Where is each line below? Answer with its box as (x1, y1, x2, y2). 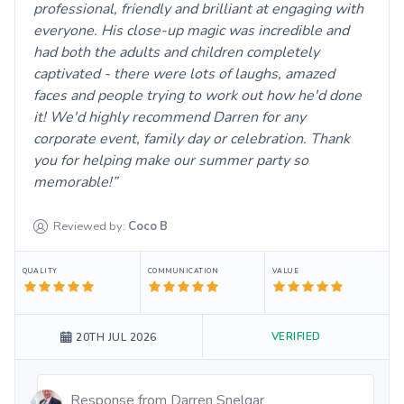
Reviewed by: (53, 217, 126, 234)
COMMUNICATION (147, 265, 219, 276)
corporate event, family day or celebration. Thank (33, 128, 350, 149)
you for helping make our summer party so (33, 150, 308, 170)
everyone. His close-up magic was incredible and (33, 20, 349, 41)
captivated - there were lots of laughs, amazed (33, 63, 335, 84)
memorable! (33, 171, 112, 192)
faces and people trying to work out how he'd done (33, 85, 362, 106)
